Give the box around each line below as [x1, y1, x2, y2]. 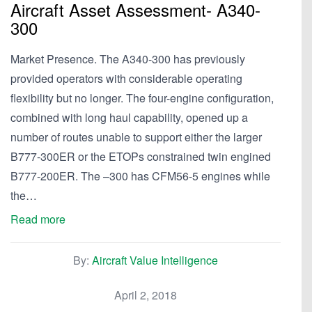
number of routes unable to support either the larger [10, 129, 262, 145]
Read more [10, 211, 65, 227]
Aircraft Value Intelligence [92, 252, 218, 268]
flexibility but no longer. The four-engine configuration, [10, 90, 274, 106]
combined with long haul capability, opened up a [10, 109, 248, 125]
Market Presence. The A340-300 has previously [10, 51, 245, 67]
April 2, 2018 [114, 287, 177, 303]
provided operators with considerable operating [10, 70, 242, 86]
